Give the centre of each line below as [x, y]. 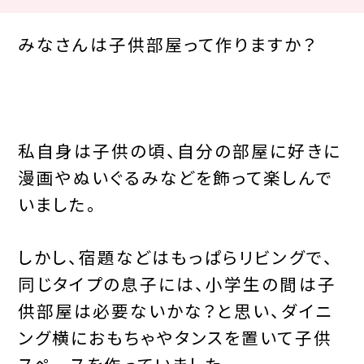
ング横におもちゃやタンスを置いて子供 [175, 337]
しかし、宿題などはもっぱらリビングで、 [175, 256]
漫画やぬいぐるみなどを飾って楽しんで [175, 177]
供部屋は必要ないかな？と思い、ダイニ [175, 310]
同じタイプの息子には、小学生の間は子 [177, 283]
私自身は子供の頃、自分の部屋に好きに [179, 150]
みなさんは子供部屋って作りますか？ [167, 43]
